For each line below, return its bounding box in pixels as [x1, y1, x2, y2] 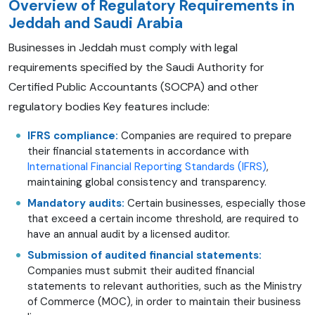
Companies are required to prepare [121, 128, 292, 143]
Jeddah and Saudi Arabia [8, 13, 183, 33]
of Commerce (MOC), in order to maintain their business [27, 294, 301, 309]
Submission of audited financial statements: [27, 247, 262, 262]
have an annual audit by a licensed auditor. [27, 226, 230, 241]
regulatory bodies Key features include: [8, 98, 210, 114]
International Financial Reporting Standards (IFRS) [27, 159, 266, 174]
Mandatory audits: [27, 195, 124, 210]
